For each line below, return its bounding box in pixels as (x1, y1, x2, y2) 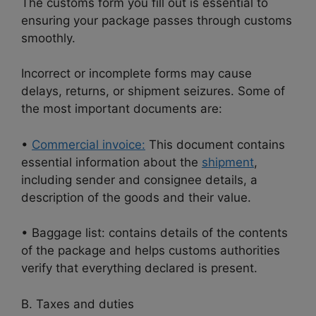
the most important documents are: (21, 102, 222, 116)
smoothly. (21, 30, 75, 45)
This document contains (145, 137, 285, 152)
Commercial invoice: (32, 137, 145, 152)
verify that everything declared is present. (21, 261, 257, 276)
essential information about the (21, 154, 202, 169)
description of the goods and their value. (21, 190, 251, 205)
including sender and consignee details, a (21, 172, 257, 187)
